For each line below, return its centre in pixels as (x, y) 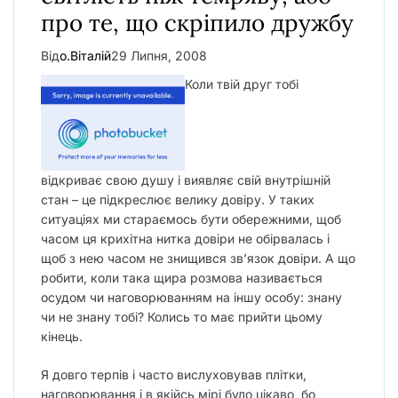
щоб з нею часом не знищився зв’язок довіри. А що (198, 258)
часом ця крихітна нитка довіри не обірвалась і (185, 239)
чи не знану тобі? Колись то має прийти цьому (182, 317)
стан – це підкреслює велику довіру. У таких (178, 199)
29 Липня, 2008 (159, 56)
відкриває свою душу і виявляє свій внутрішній (186, 180)
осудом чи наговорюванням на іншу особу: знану (191, 297)
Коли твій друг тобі (242, 84)
